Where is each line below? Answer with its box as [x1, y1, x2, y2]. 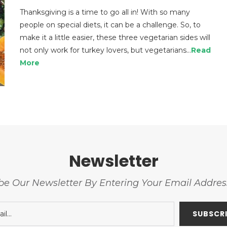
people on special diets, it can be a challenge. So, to [20, 20, 201, 29]
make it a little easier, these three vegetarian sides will [20, 32, 210, 42]
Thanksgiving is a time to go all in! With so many [20, 7, 190, 17]
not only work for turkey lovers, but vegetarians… [20, 45, 191, 55]
